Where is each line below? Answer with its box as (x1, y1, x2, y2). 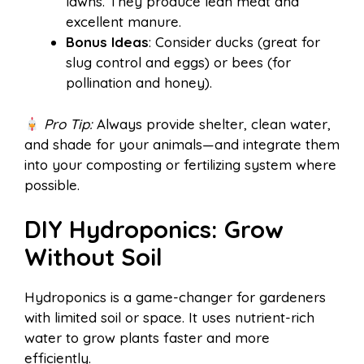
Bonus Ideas (66, 33, 149, 51)
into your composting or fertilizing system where (24, 155, 336, 173)
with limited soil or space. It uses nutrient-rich (24, 309, 314, 327)
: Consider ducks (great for (149, 33, 320, 51)
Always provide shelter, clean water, (93, 115, 331, 132)
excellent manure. (66, 13, 181, 31)
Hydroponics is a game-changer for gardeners (24, 288, 326, 306)
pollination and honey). (66, 74, 212, 92)
